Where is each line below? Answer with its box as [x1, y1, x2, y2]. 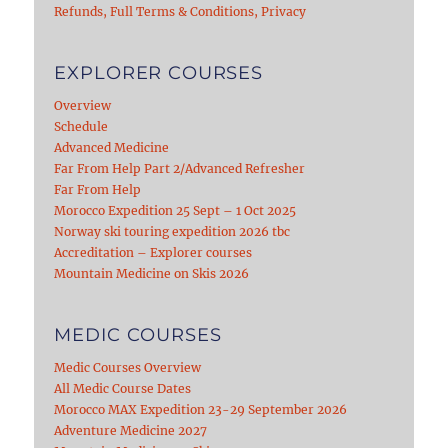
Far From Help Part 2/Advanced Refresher [54, 161, 306, 177]
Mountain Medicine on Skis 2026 [54, 266, 250, 282]
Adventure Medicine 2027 [54, 423, 208, 439]
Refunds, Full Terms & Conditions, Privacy [54, 4, 307, 20]
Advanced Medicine [54, 140, 170, 156]
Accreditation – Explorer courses [54, 245, 253, 261]
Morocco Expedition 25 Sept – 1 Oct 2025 [54, 203, 297, 219]
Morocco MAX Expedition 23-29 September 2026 [54, 402, 348, 418]
